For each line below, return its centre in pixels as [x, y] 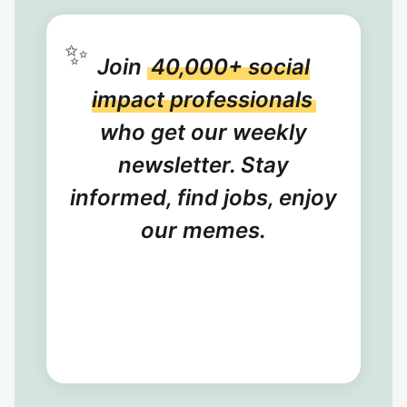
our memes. [203, 230]
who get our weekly [203, 132]
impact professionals [202, 99]
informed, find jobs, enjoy [203, 198]
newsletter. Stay [203, 165]
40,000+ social [230, 67]
